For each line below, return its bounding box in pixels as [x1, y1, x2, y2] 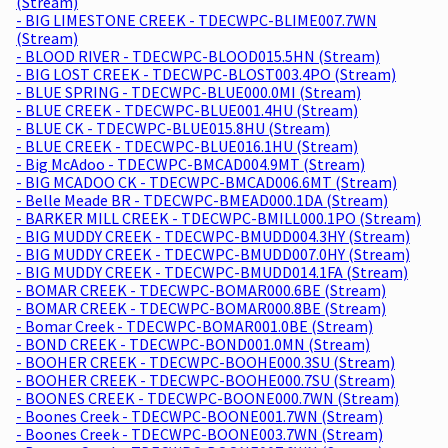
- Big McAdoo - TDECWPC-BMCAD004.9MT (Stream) [16, 153, 365, 174]
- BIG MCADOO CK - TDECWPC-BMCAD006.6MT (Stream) [16, 171, 397, 192]
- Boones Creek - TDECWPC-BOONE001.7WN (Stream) [16, 405, 383, 426]
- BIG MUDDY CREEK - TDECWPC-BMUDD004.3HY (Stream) [16, 225, 410, 246]
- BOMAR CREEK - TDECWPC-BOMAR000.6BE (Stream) [16, 279, 386, 300]
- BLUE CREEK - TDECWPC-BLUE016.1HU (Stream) [16, 135, 358, 156]
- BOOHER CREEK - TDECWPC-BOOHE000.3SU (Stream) [16, 351, 395, 372]
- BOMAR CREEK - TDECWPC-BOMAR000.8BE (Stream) [16, 297, 386, 318]
